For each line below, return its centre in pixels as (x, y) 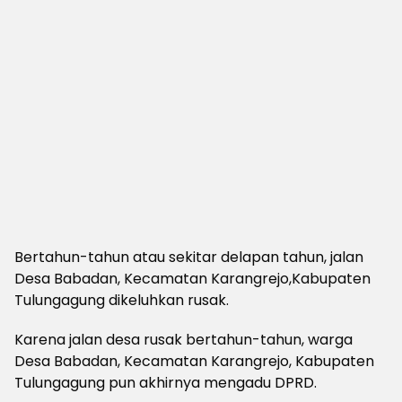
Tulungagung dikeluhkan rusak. (122, 300)
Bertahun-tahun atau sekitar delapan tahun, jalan (189, 257)
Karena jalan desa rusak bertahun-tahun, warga (184, 340)
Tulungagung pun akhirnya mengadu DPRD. (166, 383)
